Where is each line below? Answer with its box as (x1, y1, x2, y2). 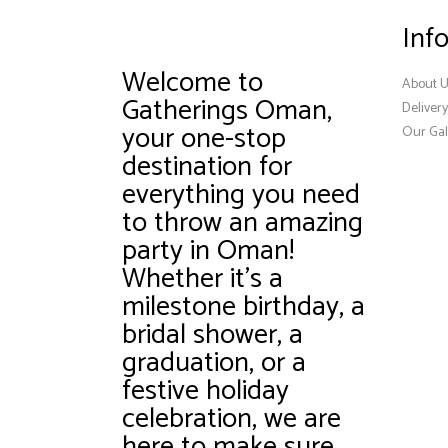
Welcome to (122, 60, 263, 107)
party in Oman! (122, 228, 294, 275)
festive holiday (122, 368, 289, 415)
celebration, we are (122, 396, 341, 443)
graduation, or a (122, 340, 306, 387)
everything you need (122, 172, 360, 219)
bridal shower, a (122, 312, 303, 359)
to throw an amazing (122, 200, 363, 247)
